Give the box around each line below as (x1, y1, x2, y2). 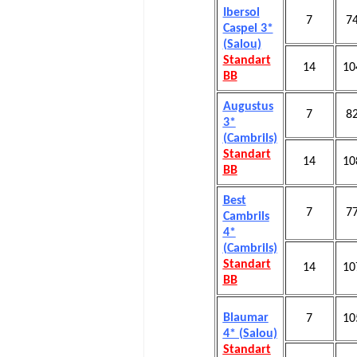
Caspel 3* (222, 22, 273, 35)
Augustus (222, 100, 273, 113)
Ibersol (222, 6, 260, 19)
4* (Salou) (222, 328, 277, 340)
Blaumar (222, 312, 269, 324)
